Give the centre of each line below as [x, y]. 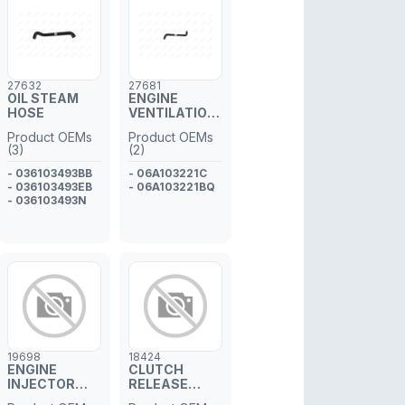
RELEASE [158, 384]
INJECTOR [41, 384]
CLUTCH [156, 369]
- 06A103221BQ [172, 187]
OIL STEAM [43, 98]
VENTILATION [173, 113]
